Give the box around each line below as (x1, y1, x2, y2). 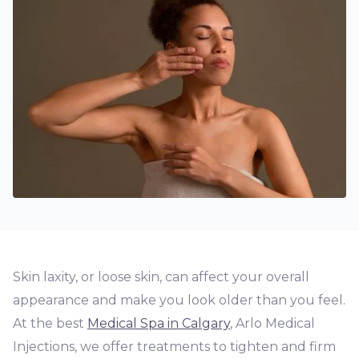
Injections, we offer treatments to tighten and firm (13, 339, 336, 354)
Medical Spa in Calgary (87, 316, 230, 331)
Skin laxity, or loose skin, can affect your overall (13, 269, 309, 284)
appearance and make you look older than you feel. (13, 292, 345, 308)
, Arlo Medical (230, 316, 315, 331)
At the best (13, 316, 87, 331)
